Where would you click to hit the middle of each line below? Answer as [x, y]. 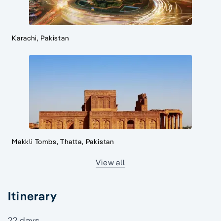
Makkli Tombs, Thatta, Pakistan [63, 142]
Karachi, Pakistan [40, 38]
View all [110, 163]
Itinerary [33, 196]
